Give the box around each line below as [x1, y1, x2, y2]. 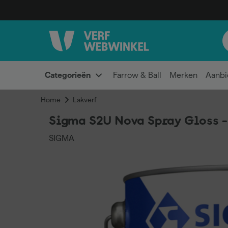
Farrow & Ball [113, 71, 161, 79]
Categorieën [45, 71, 91, 79]
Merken [169, 71, 197, 79]
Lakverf [73, 96, 96, 104]
